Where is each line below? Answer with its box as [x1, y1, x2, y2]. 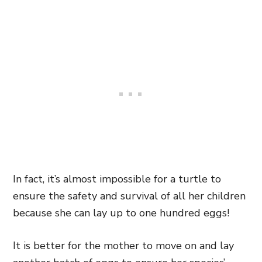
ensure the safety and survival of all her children [13, 189, 246, 203]
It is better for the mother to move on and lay [13, 239, 234, 253]
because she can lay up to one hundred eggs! [13, 206, 229, 220]
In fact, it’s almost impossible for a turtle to [13, 172, 221, 186]
